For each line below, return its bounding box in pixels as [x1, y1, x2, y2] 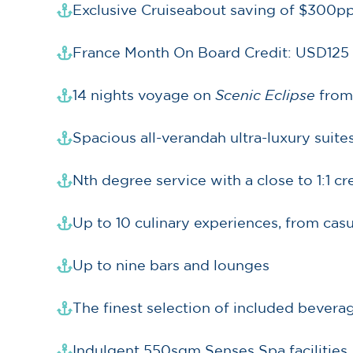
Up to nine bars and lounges [72, 258, 269, 273]
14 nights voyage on [72, 87, 215, 103]
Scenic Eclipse [215, 87, 315, 104]
